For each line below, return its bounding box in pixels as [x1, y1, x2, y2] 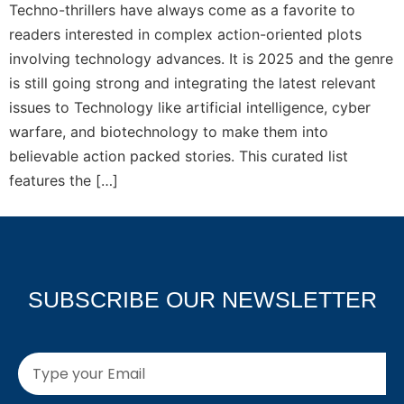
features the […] [9, 171, 118, 189]
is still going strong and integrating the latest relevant [9, 74, 376, 92]
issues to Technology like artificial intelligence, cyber [9, 98, 371, 116]
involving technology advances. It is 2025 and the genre [9, 50, 393, 68]
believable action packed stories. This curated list [9, 147, 348, 165]
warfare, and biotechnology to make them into [9, 123, 328, 141]
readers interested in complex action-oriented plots [9, 25, 362, 43]
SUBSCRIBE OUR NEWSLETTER [27, 287, 377, 312]
